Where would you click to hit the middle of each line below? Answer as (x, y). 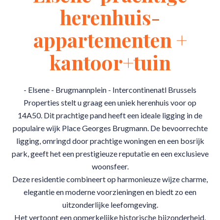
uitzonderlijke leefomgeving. (110, 205)
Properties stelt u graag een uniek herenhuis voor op (110, 102)
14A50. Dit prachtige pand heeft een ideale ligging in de (110, 115)
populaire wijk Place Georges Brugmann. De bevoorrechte (110, 128)
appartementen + (110, 40)
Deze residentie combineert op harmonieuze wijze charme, (110, 179)
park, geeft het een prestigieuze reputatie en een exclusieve (110, 153)
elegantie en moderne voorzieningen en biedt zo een (110, 192)
